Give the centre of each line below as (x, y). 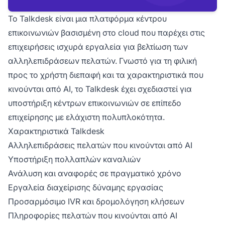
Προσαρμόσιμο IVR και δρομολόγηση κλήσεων (96, 202)
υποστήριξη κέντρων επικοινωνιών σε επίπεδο (95, 103)
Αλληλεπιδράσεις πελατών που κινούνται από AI (100, 145)
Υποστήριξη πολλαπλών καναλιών (74, 159)
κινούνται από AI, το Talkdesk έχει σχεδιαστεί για (100, 89)
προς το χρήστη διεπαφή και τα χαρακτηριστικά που (106, 75)
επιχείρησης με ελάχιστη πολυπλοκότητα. (86, 117)
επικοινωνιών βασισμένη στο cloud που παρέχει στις (106, 33)
